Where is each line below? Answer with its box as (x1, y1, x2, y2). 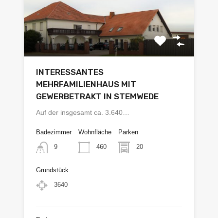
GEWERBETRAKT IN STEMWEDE (36, 91, 159, 101)
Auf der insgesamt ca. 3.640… (36, 108, 129, 116)
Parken (118, 128, 138, 136)
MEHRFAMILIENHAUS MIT (36, 79, 136, 89)
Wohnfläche (78, 128, 111, 136)
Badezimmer (36, 128, 72, 136)
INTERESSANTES (36, 67, 104, 77)
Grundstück (36, 166, 69, 174)
